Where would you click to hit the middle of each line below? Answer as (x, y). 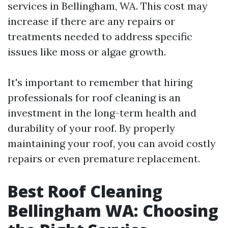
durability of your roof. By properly (91, 128)
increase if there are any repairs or (91, 21)
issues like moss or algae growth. (87, 52)
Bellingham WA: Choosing (113, 210)
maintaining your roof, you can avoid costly (112, 143)
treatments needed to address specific (100, 36)
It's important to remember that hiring (100, 82)
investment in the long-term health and (102, 113)
